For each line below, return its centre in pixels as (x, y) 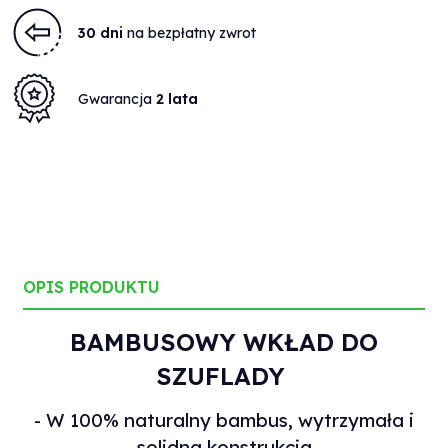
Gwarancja (117, 98)
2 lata (177, 98)
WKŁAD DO (310, 342)
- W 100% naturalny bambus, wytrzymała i (224, 420)
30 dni (100, 32)
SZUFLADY (224, 376)
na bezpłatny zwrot (189, 32)
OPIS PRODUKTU (91, 287)
